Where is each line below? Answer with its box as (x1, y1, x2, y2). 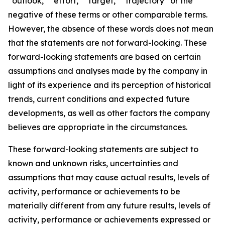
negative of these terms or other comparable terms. (8, 10, 207, 20)
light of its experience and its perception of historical (8, 80, 211, 90)
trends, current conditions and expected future (8, 94, 190, 104)
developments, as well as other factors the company (8, 108, 210, 118)
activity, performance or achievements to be (8, 186, 180, 196)
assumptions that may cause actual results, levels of (8, 172, 209, 182)
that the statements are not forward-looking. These (8, 38, 207, 48)
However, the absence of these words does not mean (8, 24, 213, 34)
